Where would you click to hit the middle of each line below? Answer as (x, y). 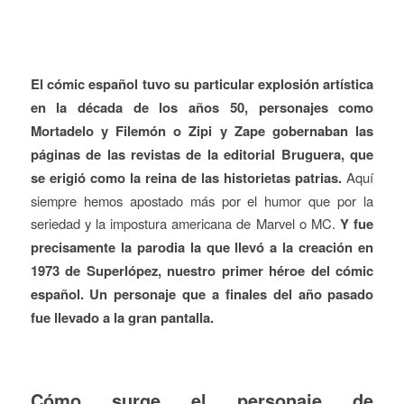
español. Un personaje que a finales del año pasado (202, 294)
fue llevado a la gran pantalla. (122, 318)
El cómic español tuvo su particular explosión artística (202, 84)
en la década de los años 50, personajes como (202, 108)
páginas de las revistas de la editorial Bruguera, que (202, 155)
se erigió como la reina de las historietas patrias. (186, 178)
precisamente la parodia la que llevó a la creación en (202, 248)
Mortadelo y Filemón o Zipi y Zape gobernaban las (202, 131)
